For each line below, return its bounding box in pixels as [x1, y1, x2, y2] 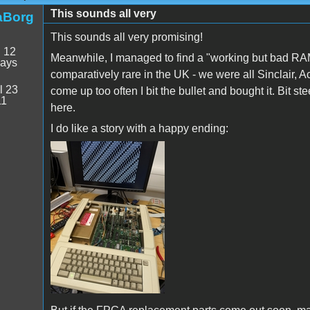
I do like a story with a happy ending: [50, 122, 228, 134]
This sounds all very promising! [50, 30, 203, 43]
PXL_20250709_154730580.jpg [55, 156, 252, 172]
